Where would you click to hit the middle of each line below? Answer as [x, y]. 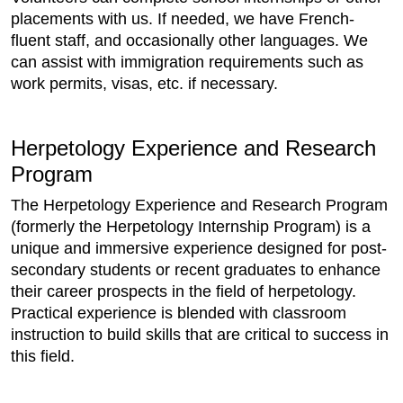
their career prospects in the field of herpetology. [184, 291]
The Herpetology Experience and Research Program [199, 205]
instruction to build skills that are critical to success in [200, 335]
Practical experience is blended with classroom [179, 313]
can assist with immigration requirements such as [187, 62]
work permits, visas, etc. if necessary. [144, 84]
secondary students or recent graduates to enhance [196, 270]
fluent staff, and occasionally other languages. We [189, 40]
